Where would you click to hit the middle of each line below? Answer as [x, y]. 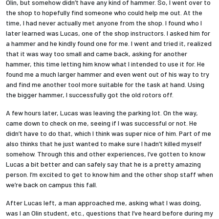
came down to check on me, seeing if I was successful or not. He [101, 123]
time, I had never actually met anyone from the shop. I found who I [104, 22]
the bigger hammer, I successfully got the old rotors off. [91, 94]
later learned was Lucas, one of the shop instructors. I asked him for [108, 33]
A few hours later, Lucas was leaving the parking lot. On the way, [102, 112]
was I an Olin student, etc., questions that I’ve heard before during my [109, 213]
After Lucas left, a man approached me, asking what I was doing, [104, 202]
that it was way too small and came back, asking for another [97, 53]
